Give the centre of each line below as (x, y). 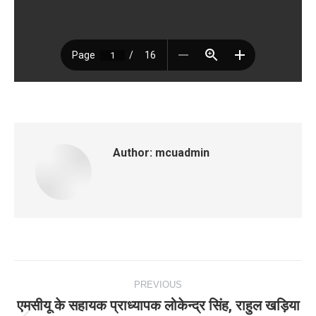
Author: (133, 153)
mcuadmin (181, 153)
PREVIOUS (158, 285)
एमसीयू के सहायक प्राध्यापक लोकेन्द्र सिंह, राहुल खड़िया (158, 305)
